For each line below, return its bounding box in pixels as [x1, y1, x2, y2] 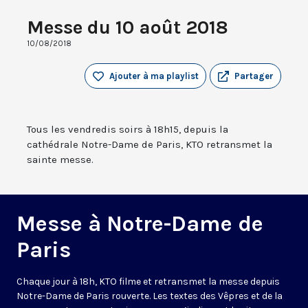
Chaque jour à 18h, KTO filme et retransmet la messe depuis [16, 276, 280, 288]
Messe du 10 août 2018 [27, 16, 228, 39]
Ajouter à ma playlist [109, 71, 199, 82]
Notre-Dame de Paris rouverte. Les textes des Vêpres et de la [16, 290, 283, 302]
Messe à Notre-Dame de [16, 211, 263, 237]
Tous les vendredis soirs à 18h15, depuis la [27, 123, 228, 136]
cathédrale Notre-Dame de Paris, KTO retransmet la [27, 138, 272, 151]
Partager [234, 71, 274, 82]
